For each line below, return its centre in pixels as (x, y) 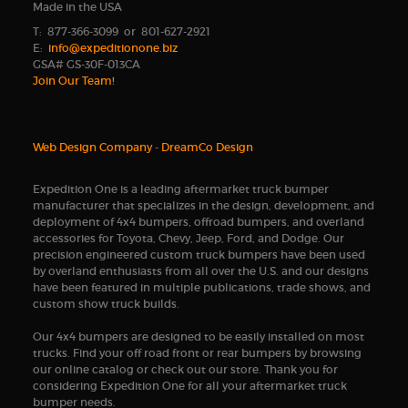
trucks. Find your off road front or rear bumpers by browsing (197, 353)
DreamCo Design (207, 148)
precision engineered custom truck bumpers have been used (199, 255)
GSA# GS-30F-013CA (86, 64)
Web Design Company (92, 148)
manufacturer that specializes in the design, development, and (203, 206)
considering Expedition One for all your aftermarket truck (189, 386)
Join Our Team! (73, 80)
